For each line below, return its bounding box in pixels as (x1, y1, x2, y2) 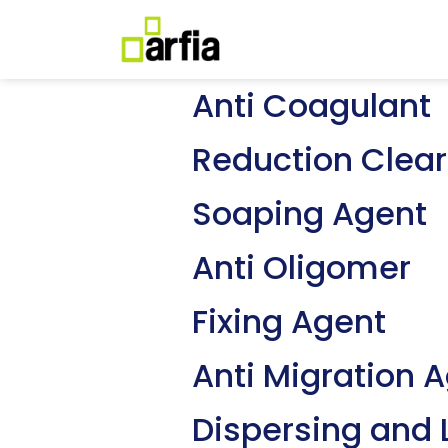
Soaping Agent (192, 190, 427, 236)
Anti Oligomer (192, 244, 411, 290)
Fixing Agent (192, 298, 386, 344)
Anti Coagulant (192, 82, 431, 128)
